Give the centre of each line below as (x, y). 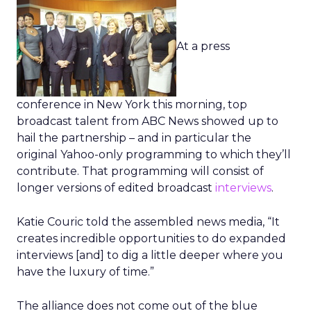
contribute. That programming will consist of (140, 171)
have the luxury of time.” (85, 272)
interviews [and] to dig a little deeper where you (150, 255)
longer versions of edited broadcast (116, 188)
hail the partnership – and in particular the (134, 138)
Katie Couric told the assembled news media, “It (148, 222)
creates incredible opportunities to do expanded (151, 238)
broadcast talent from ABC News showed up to (148, 121)
